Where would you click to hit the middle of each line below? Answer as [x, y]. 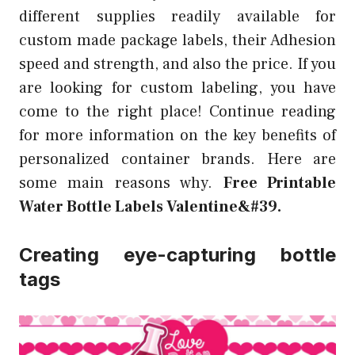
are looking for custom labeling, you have [177, 88]
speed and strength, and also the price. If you [177, 64]
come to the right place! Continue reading [177, 112]
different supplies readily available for [177, 17]
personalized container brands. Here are [177, 159]
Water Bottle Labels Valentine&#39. [150, 207]
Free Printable [280, 183]
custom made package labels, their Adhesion [177, 40]
